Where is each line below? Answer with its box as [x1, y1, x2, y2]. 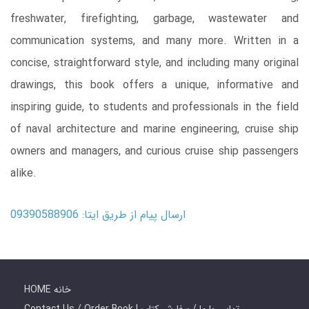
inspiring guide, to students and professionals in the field [10, 99, 299, 117]
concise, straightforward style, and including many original [10, 54, 299, 72]
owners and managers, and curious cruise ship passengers [10, 143, 299, 161]
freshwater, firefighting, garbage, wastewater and [10, 10, 299, 28]
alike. [10, 165, 37, 183]
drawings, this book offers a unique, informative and [10, 77, 299, 94]
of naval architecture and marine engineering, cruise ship [10, 121, 299, 139]
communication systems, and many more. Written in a [10, 32, 299, 50]
